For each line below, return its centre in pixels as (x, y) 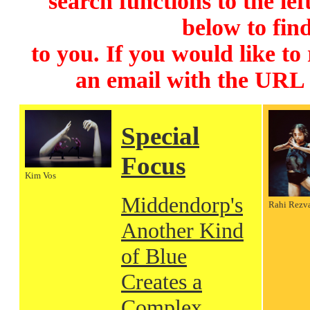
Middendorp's (182, 204)
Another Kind (182, 230)
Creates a (162, 281)
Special (160, 136)
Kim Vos (40, 176)
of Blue (154, 256)
